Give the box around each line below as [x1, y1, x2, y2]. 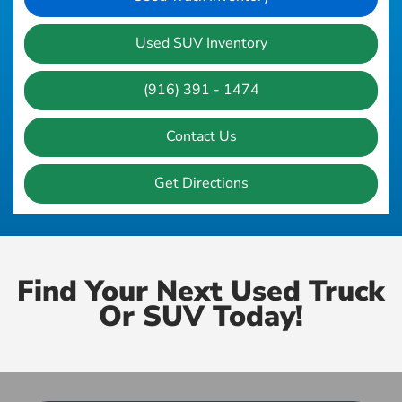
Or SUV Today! [99, 297, 303, 336]
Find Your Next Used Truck [17, 272, 385, 311]
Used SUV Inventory [135, 33, 267, 54]
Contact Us [165, 127, 237, 147]
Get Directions [153, 173, 249, 194]
